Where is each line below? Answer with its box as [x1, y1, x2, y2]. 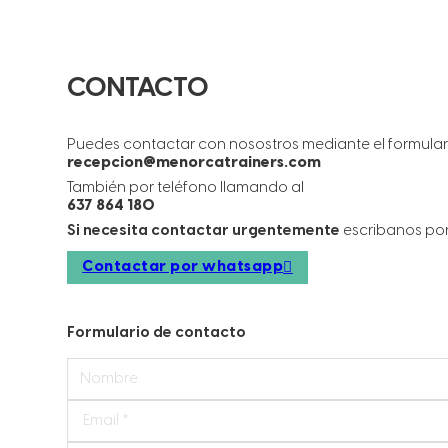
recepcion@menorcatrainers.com [67, 154, 322, 171]
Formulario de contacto [67, 324, 247, 341]
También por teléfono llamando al [67, 179, 305, 196]
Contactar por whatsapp [82, 259, 284, 276]
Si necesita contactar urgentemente [67, 222, 344, 239]
